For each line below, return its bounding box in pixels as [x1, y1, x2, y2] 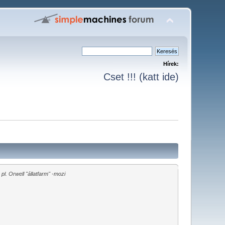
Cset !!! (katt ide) [103, 71, 179, 82]
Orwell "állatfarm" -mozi [7, 171, 65, 177]
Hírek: [163, 61, 179, 67]
